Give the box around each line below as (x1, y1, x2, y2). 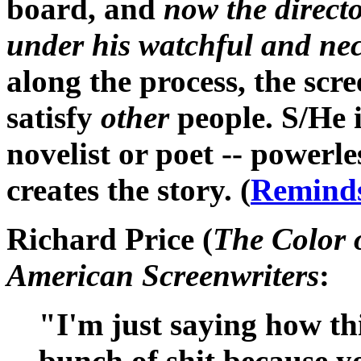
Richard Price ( (6, 221, 213, 256)
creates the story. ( (6, 172, 251, 207)
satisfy (6, 99, 101, 135)
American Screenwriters (6, 257, 319, 293)
